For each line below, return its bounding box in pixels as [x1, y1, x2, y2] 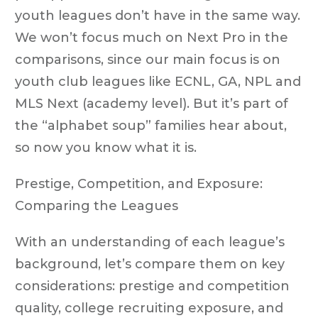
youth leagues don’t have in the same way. [15, 7, 300, 23]
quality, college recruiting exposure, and [15, 300, 283, 316]
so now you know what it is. [15, 139, 197, 155]
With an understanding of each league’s [15, 234, 285, 250]
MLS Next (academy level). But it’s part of [15, 95, 288, 111]
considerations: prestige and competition [15, 278, 290, 294]
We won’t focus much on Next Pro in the [15, 29, 288, 45]
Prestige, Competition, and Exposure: [15, 175, 263, 192]
